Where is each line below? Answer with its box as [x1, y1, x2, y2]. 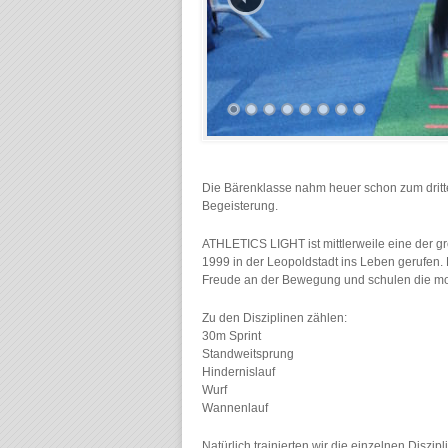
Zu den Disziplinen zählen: [202, 311, 347, 325]
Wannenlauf [202, 401, 268, 415]
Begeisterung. [202, 199, 278, 213]
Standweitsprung [202, 347, 294, 361]
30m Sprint [202, 329, 261, 343]
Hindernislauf [202, 365, 275, 379]
